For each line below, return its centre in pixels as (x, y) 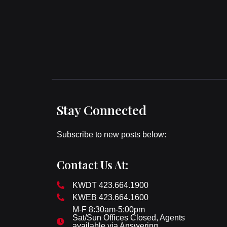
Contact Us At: (92, 164)
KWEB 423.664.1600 (110, 197)
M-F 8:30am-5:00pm (109, 209)
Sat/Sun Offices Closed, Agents (129, 217)
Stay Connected (102, 109)
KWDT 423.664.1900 (110, 185)
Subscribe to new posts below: (111, 134)
